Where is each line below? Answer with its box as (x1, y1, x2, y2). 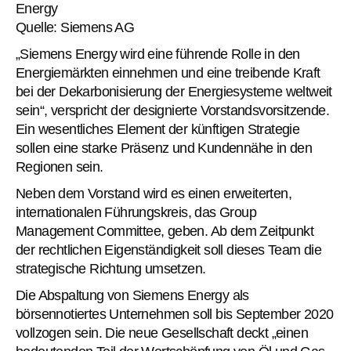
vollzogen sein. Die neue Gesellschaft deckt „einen (16, 324, 308, 341)
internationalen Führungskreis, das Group (16, 204, 256, 220)
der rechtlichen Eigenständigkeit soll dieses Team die (16, 241, 322, 258)
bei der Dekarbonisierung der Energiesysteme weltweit (16, 83, 332, 100)
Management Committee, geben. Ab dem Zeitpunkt (16, 223, 313, 239)
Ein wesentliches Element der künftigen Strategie (16, 121, 300, 137)
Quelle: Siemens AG (16, 19, 135, 35)
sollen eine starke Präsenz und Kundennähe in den (16, 139, 313, 156)
